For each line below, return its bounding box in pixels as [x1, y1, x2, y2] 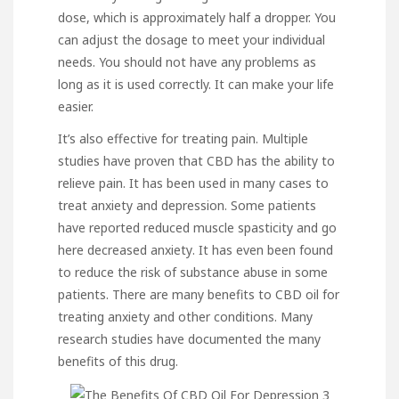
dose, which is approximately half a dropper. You [58, 9, 336, 27]
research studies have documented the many [58, 330, 321, 348]
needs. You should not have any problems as [58, 53, 316, 71]
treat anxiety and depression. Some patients [58, 197, 316, 215]
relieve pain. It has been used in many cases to [58, 175, 329, 192]
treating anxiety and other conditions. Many [58, 308, 313, 326]
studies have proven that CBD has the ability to [58, 152, 335, 170]
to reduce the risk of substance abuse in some [58, 264, 328, 281]
